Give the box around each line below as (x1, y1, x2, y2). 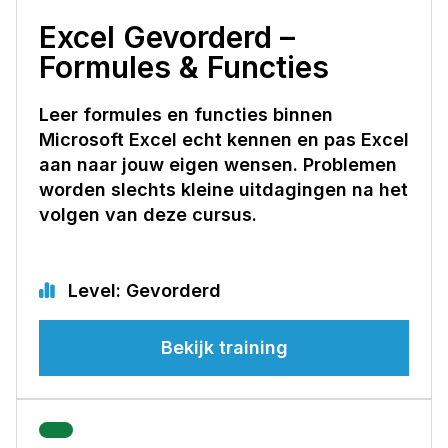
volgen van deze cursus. (39, 203, 257, 225)
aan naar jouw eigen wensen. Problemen (39, 153, 397, 175)
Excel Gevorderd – (39, 18, 295, 55)
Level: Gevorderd (63, 279, 221, 301)
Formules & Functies (39, 48, 329, 85)
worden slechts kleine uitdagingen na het (39, 178, 408, 200)
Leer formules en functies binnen (39, 103, 333, 125)
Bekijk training (160, 336, 288, 358)
